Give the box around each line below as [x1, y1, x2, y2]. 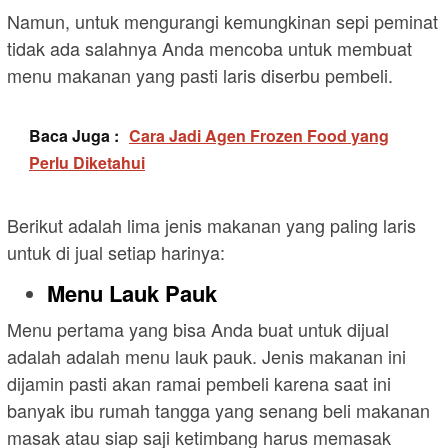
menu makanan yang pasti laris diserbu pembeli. [7, 61, 393, 88]
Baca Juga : [29, 123, 119, 147]
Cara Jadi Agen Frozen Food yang [129, 123, 389, 147]
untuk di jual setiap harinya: [7, 238, 225, 265]
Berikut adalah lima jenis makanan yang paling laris [7, 211, 416, 238]
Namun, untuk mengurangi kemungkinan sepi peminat [7, 7, 438, 34]
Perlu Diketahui [29, 150, 145, 174]
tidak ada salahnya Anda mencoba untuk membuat [7, 34, 412, 61]
